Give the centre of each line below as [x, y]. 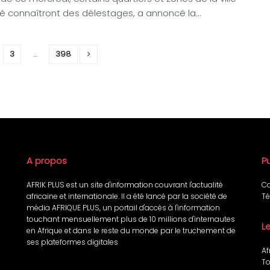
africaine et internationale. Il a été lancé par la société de [127, 196]
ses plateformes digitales [72, 242]
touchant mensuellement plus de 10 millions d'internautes [131, 219]
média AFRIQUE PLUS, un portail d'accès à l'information [123, 208]
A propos [47, 161]
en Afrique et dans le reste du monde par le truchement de [131, 231]
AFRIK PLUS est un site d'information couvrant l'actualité [125, 185]
